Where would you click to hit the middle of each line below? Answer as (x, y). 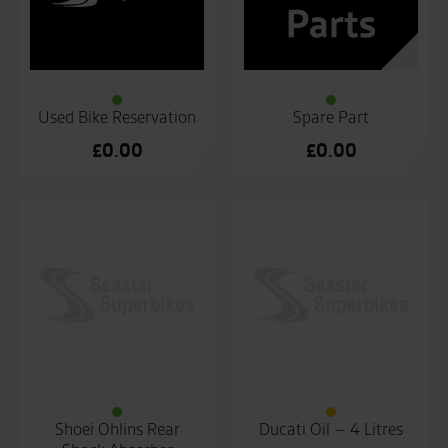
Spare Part (331, 117)
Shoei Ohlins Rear (117, 429)
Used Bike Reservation (117, 117)
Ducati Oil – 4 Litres (331, 429)
